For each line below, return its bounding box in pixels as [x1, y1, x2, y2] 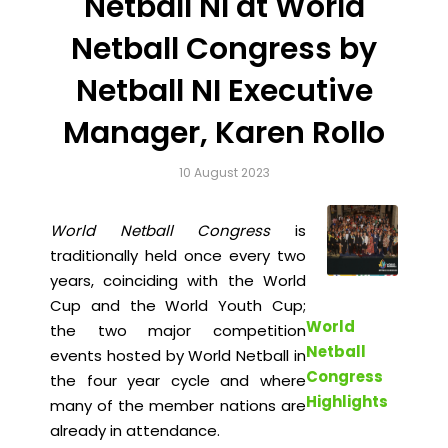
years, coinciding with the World [50, 270, 306, 292]
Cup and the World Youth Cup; [50, 295, 306, 317]
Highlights [305, 391, 388, 413]
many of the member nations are [50, 395, 306, 417]
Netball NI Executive [75, 69, 373, 112]
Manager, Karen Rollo [63, 111, 385, 154]
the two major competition [50, 320, 306, 342]
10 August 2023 [178, 163, 270, 181]
